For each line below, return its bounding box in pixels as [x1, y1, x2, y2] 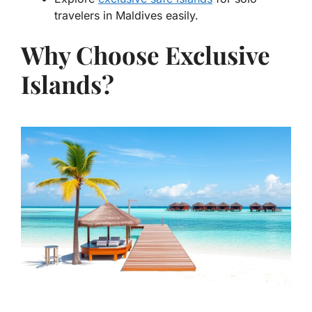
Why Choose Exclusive [21, 38, 270, 71]
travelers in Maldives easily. [54, 8, 198, 22]
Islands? [21, 68, 114, 100]
